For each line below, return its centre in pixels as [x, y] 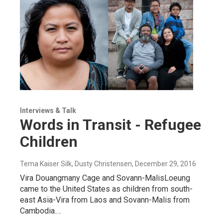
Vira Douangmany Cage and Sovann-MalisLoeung [105, 178]
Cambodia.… [41, 211]
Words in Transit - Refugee [111, 124]
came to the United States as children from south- [106, 189]
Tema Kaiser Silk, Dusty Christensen [76, 164]
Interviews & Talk [48, 110]
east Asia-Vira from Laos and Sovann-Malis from [105, 200]
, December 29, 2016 [164, 164]
